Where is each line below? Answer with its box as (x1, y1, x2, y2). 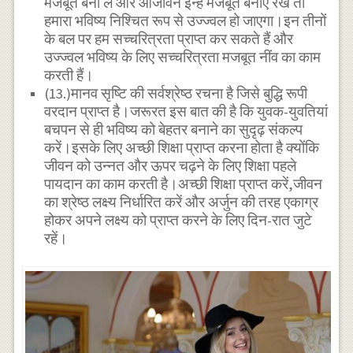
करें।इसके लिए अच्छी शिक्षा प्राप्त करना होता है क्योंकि (44, 138, 320, 157)
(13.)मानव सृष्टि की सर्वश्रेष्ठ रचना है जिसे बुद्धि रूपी (44, 84, 308, 102)
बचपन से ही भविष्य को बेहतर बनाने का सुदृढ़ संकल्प (44, 120, 303, 139)
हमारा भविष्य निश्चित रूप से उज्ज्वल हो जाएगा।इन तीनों (44, 11, 327, 30)
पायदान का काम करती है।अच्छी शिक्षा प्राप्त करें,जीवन (44, 174, 323, 193)
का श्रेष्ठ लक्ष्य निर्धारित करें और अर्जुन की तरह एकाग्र (44, 192, 319, 211)
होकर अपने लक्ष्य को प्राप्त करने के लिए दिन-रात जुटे (44, 210, 313, 229)
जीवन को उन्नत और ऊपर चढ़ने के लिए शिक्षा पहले (44, 156, 297, 175)
